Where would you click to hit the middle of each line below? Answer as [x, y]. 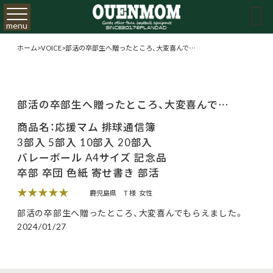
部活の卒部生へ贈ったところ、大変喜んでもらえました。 [131, 212]
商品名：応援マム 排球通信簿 [87, 126]
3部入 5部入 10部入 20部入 [85, 142]
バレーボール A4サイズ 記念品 [92, 157]
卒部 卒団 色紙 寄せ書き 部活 [88, 172]
